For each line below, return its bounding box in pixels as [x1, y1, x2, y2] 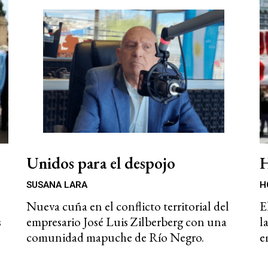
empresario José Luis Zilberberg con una [26, 213, 227, 230]
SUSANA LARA [26, 179, 87, 190]
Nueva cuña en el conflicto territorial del [26, 197, 229, 214]
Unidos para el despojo [26, 152, 175, 173]
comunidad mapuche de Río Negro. [26, 229, 204, 245]
